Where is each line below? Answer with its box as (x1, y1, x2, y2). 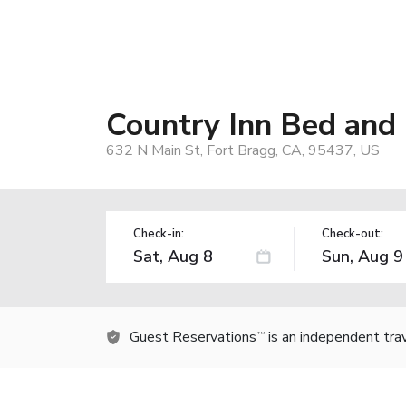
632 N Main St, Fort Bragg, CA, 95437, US (106, 140, 380, 160)
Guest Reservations (130, 326, 256, 347)
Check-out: (321, 225, 383, 242)
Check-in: (133, 225, 184, 242)
